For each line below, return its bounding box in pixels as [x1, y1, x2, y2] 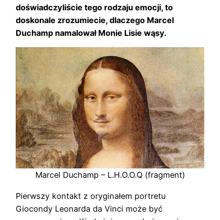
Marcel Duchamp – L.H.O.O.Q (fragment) [35, 170, 185, 180]
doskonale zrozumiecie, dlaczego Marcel [16, 15, 174, 25]
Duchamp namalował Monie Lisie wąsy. [16, 27, 166, 38]
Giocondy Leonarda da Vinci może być [16, 203, 163, 214]
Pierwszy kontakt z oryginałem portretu [16, 191, 165, 201]
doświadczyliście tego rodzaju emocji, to [16, 2, 173, 12]
